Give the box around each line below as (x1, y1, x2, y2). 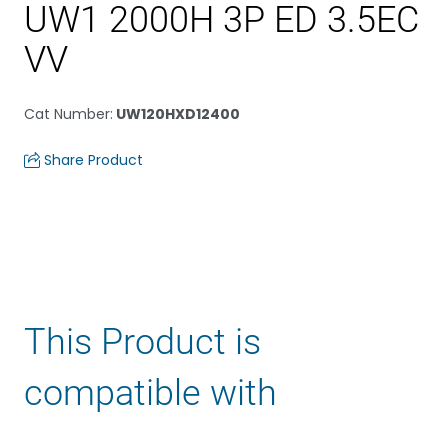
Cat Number (24, 104, 110, 124)
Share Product (44, 150, 143, 170)
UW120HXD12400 (113, 104, 240, 124)
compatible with (24, 372, 277, 414)
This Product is (24, 321, 261, 363)
